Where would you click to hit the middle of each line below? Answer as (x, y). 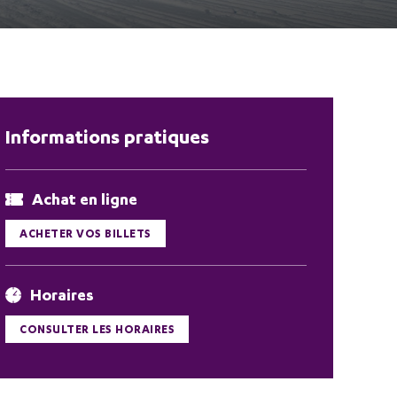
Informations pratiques (107, 136)
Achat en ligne (85, 199)
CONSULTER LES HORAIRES (97, 329)
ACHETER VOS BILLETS (86, 234)
